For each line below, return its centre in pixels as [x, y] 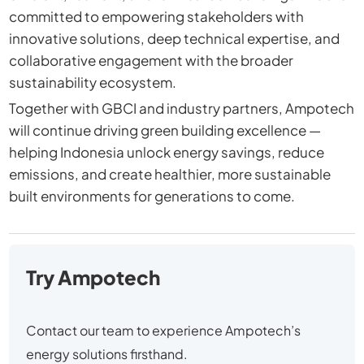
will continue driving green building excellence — [165, 130]
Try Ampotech [93, 277]
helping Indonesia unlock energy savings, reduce [166, 152]
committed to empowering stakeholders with [156, 16]
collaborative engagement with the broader [151, 60]
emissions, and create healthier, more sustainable [169, 174]
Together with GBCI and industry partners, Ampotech [181, 108]
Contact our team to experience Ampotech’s [164, 330]
